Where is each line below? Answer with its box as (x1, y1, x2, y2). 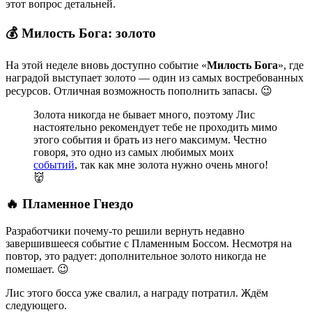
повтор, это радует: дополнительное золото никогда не (6, 250, 266, 263)
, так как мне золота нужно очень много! (75, 158, 268, 171)
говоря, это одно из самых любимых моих (33, 146, 234, 158)
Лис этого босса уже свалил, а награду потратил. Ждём (6, 287, 268, 299)
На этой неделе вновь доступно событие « (6, 58, 207, 71)
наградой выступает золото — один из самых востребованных (6, 71, 304, 84)
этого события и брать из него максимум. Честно (33, 133, 267, 146)
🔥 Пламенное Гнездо (6, 196, 134, 212)
